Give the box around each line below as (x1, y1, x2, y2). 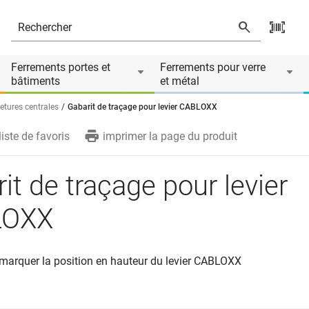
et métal (160, 74, 199, 88)
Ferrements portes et (11, 61, 110, 74)
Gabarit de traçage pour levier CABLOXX (68, 102, 217, 112)
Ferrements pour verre (160, 61, 266, 74)
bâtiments (11, 74, 60, 88)
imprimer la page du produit (103, 130, 237, 143)
